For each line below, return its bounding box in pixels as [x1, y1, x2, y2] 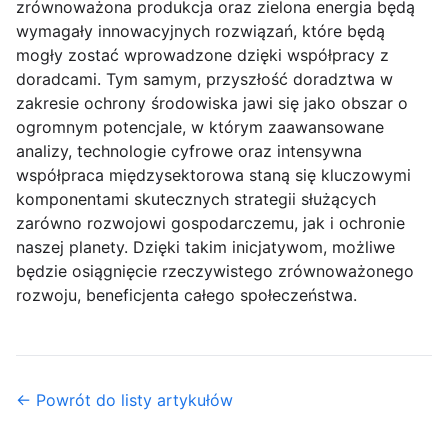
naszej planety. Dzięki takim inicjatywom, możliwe [16, 237, 395, 257]
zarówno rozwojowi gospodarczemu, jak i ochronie [16, 213, 405, 233]
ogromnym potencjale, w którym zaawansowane [16, 117, 384, 137]
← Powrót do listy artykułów [16, 390, 233, 410]
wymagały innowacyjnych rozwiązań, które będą [16, 21, 385, 41]
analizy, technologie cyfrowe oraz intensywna [16, 141, 362, 161]
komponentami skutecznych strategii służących [16, 189, 376, 209]
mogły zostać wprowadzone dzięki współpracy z [16, 45, 389, 65]
